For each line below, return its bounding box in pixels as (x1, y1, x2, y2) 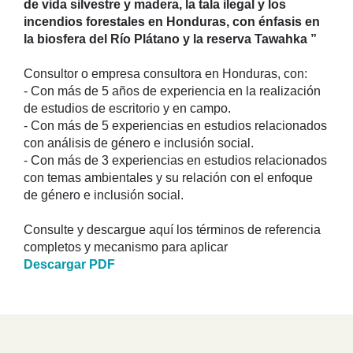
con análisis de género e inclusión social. (24, 136, 254, 150)
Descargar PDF (24, 257, 115, 271)
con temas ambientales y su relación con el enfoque (24, 170, 313, 184)
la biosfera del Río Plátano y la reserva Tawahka (24, 32, 310, 46)
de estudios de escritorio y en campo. (24, 101, 231, 115)
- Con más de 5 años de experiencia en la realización (24, 84, 321, 98)
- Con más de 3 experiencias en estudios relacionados (24, 153, 327, 167)
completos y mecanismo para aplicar (24, 240, 231, 254)
